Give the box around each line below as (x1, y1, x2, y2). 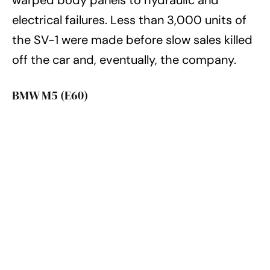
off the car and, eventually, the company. (12, 51, 236, 67)
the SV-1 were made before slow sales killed (12, 31, 253, 48)
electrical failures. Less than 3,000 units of (12, 11, 246, 28)
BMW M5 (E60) (12, 86, 88, 104)
